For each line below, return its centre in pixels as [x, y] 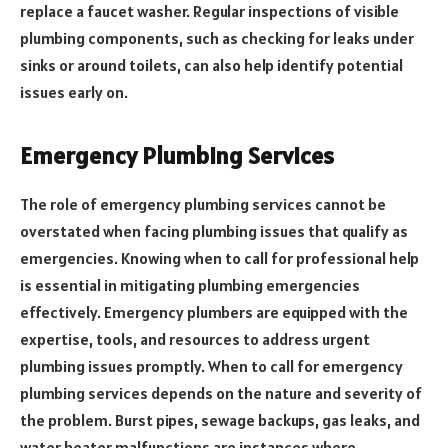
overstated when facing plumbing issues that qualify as [214, 230]
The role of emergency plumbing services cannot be [203, 203]
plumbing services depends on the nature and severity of [221, 392]
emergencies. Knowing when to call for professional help [219, 257]
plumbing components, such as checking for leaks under [217, 37]
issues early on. [74, 91]
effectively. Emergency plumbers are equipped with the [214, 311]
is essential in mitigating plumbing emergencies [190, 284]
